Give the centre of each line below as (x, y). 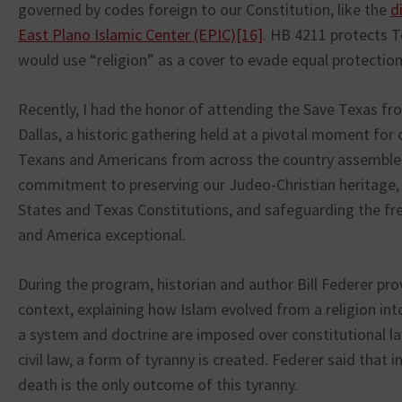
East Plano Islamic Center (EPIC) (127, 35)
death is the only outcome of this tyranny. (158, 385)
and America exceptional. (102, 235)
